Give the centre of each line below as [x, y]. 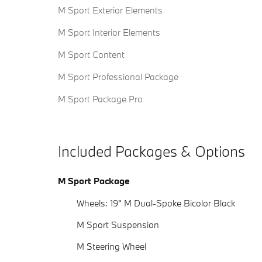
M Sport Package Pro [100, 99]
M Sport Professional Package [118, 77]
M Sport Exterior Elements [110, 10]
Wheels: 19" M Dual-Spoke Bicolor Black [156, 203]
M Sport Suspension [118, 225]
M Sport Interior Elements [109, 32]
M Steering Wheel [111, 247]
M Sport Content [91, 55]
